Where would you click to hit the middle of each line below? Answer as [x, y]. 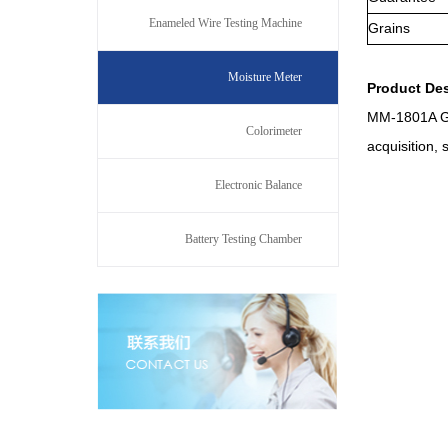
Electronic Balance [258, 185]
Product [396, 88]
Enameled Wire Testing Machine [225, 23]
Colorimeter [274, 131]
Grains [389, 28]
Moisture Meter [265, 77]
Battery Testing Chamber [243, 239]
